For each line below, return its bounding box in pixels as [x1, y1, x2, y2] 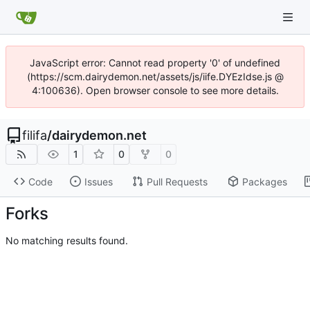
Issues [84, 175, 113, 188]
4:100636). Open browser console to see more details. [31, 84, 279, 96]
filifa [22, 128, 47, 143]
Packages [241, 175, 287, 188]
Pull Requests [146, 175, 208, 188]
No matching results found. [6, 234, 128, 246]
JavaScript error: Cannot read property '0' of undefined [30, 57, 280, 69]
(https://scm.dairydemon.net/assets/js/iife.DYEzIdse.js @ [26, 71, 284, 82]
